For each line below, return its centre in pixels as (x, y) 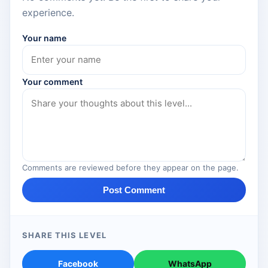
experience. (48, 13)
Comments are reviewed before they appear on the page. (130, 168)
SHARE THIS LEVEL (64, 235)
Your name (44, 38)
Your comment (52, 82)
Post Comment (134, 190)
